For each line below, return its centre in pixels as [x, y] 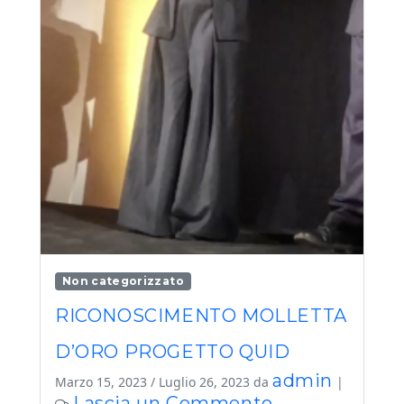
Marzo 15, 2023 [101, 382]
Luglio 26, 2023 [204, 382]
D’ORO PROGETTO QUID [173, 352]
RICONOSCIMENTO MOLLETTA [201, 316]
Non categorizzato [123, 281]
